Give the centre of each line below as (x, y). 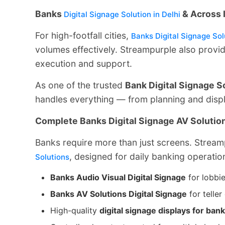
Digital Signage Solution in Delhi (122, 14)
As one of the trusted (80, 85)
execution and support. (84, 63)
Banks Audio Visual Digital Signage (118, 177)
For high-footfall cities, (83, 35)
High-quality (75, 210)
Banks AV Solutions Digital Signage (119, 194)
